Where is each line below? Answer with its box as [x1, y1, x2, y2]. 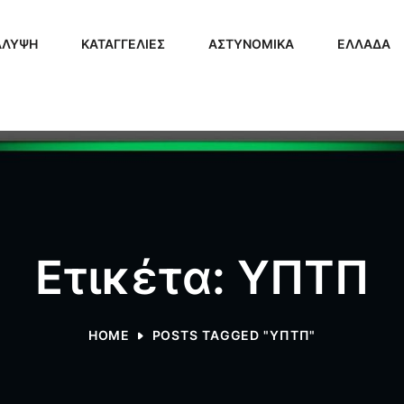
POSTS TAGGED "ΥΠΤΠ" [151, 326, 317, 343]
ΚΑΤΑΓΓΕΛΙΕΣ [81, 36, 165, 51]
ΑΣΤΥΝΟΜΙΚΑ [208, 36, 294, 51]
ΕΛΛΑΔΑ [337, 36, 390, 51]
